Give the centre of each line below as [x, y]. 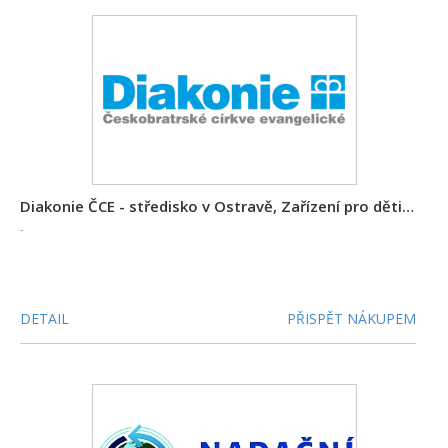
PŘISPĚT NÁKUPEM [352, 318]
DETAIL [44, 318]
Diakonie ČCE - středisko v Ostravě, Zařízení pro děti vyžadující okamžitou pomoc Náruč [408, 206]
